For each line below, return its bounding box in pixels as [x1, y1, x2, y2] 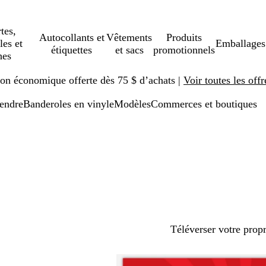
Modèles [114, 98, 151, 110]
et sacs [115, 43, 144, 56]
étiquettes [51, 43, 93, 56]
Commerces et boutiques [151, 98, 257, 110]
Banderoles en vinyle [23, 98, 114, 110]
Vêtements [106, 31, 153, 43]
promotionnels [153, 43, 216, 56]
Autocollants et [39, 31, 104, 43]
